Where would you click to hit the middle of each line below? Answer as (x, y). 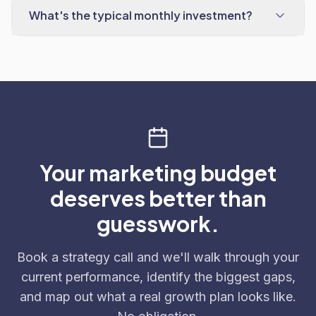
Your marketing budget (158, 173)
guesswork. (158, 224)
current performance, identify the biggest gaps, (158, 277)
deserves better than (158, 198)
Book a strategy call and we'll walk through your (158, 257)
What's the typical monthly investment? (141, 15)
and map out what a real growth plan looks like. (158, 297)
